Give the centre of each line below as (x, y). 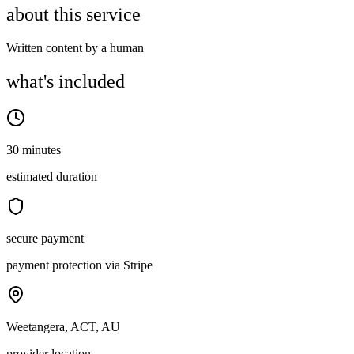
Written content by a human (75, 48)
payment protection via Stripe (79, 265)
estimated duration (52, 177)
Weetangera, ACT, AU (63, 327)
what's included (66, 82)
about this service (73, 15)
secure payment (45, 239)
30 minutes (34, 150)
